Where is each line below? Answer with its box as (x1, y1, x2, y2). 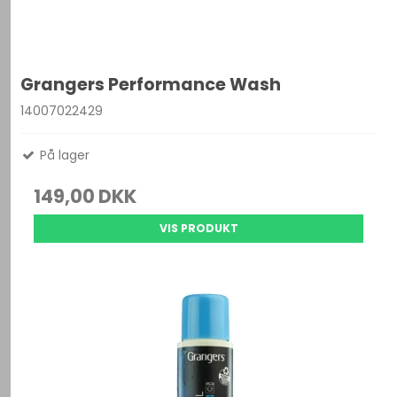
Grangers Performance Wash (20, 73, 282, 97)
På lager (36, 146, 90, 164)
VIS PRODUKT (159, 221, 238, 236)
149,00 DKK (34, 183, 137, 209)
